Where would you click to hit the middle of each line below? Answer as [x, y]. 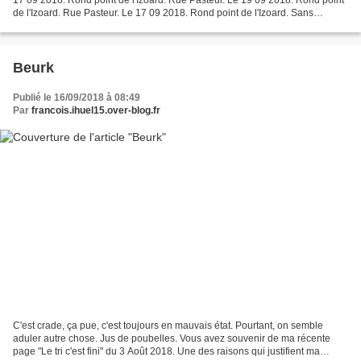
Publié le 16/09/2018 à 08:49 [77, 97]
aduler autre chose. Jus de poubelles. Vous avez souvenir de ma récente [172, 339]
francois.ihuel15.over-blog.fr [96, 110]
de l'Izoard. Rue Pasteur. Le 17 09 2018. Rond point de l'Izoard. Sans [163, 12]
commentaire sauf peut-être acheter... [94, 25]
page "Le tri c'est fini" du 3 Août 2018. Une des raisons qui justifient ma [166, 352]
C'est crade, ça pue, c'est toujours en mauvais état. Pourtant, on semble [168, 326]
